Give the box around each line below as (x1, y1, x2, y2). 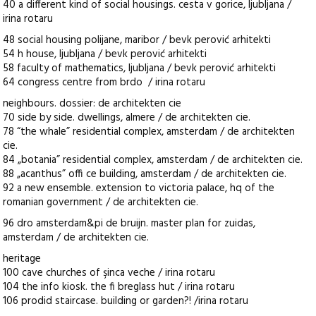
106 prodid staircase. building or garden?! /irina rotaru (3, 293, 249, 310)
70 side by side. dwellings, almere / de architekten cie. (3, 109, 251, 126)
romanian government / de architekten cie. (3, 194, 199, 211)
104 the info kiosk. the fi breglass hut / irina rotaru (3, 279, 236, 296)
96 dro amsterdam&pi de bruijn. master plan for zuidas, (3, 215, 256, 232)
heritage (3, 250, 42, 267)
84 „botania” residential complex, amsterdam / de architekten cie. (3, 152, 303, 169)
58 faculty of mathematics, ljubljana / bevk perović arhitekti (3, 60, 276, 77)
